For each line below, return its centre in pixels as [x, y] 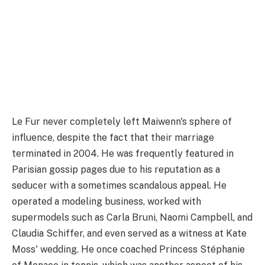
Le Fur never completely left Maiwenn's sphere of [122, 122]
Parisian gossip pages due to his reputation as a [116, 170]
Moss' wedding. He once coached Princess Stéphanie [128, 250]
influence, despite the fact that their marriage [113, 138]
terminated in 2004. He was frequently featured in [123, 154]
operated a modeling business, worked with [106, 202]
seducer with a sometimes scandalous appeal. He [119, 186]
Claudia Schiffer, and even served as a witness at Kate [129, 234]
